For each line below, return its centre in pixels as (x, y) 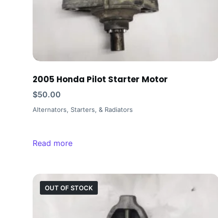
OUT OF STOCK (69, 188)
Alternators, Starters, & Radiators (83, 109)
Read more (53, 143)
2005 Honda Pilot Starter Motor (100, 79)
